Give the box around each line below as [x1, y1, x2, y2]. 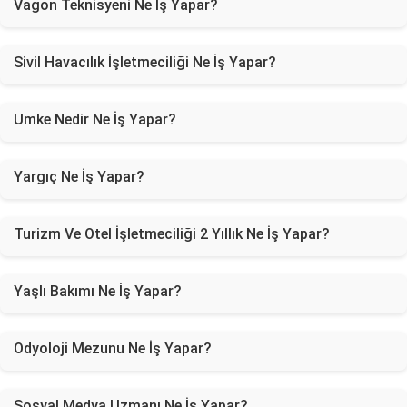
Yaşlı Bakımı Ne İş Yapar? [14, 283, 182, 300]
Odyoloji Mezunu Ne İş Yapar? [14, 340, 212, 357]
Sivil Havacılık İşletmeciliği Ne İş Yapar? [14, 54, 276, 71]
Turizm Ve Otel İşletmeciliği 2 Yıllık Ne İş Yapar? [14, 225, 330, 243]
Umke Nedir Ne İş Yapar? [14, 111, 176, 128]
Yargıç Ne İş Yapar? [14, 168, 144, 185]
